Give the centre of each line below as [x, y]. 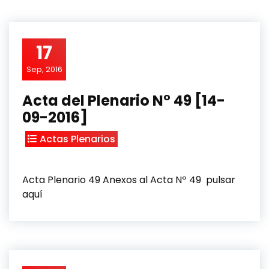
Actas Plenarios [77, 139]
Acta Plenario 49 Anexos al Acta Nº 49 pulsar [129, 180]
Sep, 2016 [44, 69]
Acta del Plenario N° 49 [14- [124, 101]
